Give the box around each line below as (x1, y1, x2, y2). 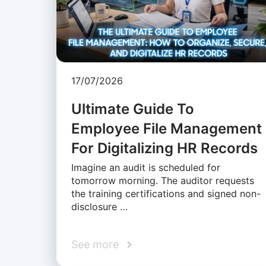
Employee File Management (71, 120, 262, 138)
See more (71, 238, 119, 251)
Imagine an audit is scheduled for (71, 161, 220, 174)
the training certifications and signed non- (71, 188, 261, 200)
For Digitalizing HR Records (71, 140, 258, 157)
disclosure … (71, 201, 128, 213)
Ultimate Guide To (71, 100, 194, 118)
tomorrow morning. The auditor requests (71, 175, 254, 187)
